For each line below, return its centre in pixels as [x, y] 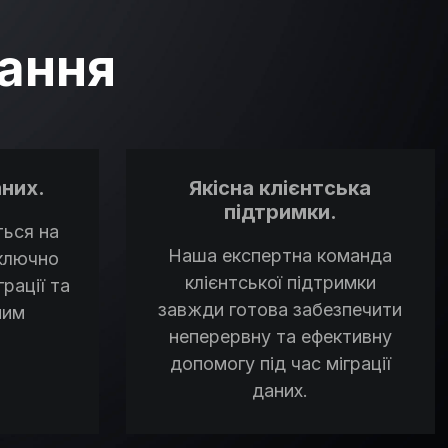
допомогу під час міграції [280, 363]
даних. [280, 390]
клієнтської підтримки [280, 282]
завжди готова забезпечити [280, 309]
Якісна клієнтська [280, 187]
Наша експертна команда [280, 255]
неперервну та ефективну [280, 336]
